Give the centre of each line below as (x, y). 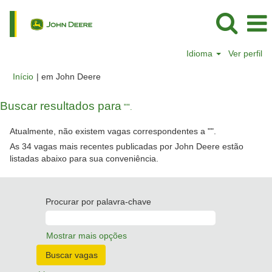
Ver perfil (245, 53)
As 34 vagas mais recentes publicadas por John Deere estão (127, 146)
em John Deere (71, 76)
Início (23, 76)
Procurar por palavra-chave (98, 202)
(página (115, 76)
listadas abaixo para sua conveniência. (84, 158)
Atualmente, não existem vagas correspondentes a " (110, 131)
